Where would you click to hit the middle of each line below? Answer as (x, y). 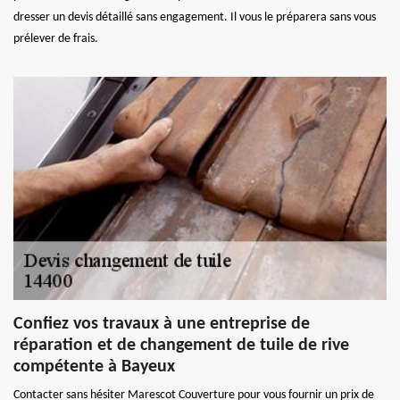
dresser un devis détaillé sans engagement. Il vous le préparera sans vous (195, 17)
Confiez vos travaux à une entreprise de (162, 324)
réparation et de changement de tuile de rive (181, 345)
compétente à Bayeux (94, 367)
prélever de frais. (56, 38)
